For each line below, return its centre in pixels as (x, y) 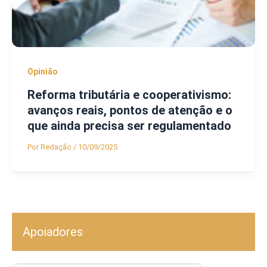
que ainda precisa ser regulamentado (129, 126)
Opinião (42, 71)
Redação (57, 147)
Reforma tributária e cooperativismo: (129, 95)
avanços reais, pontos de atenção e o (130, 111)
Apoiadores (53, 232)
